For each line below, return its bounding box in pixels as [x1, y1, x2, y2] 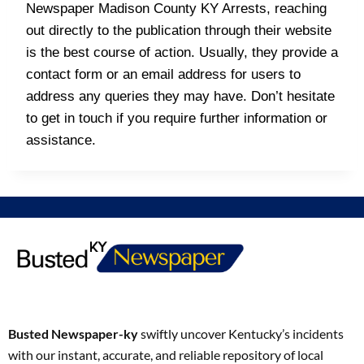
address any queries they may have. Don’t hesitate [26, 89, 335, 104]
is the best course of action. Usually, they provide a [26, 45, 338, 60]
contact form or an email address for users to [26, 67, 301, 82]
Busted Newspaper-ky [8, 326, 138, 342]
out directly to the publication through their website [26, 23, 331, 38]
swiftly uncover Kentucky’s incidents [138, 326, 344, 342]
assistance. [26, 132, 96, 148]
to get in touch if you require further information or [26, 110, 327, 126]
